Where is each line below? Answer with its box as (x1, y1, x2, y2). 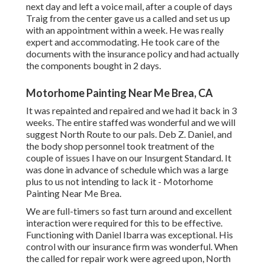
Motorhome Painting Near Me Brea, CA (26, 86, 213, 100)
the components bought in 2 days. (26, 60, 161, 72)
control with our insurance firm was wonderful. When (26, 241, 238, 253)
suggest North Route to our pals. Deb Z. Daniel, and (26, 128, 232, 140)
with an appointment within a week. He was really (26, 24, 224, 36)
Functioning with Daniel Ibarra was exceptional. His (26, 229, 233, 241)
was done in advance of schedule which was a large (26, 164, 228, 176)
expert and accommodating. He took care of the (26, 36, 219, 48)
